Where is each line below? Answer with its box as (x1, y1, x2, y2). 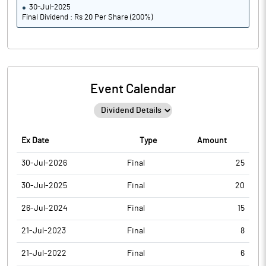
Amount (197, 137, 227, 145)
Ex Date (21, 137, 49, 145)
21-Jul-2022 (21, 249, 66, 258)
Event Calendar (90, 83, 176, 96)
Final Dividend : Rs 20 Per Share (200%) (22, 14, 153, 21)
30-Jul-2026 (21, 159, 67, 167)
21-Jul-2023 (21, 227, 66, 235)
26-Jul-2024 (21, 204, 68, 213)
